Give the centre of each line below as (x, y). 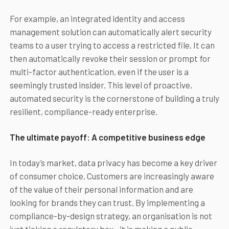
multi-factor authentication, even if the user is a (99, 72)
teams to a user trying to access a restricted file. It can (112, 45)
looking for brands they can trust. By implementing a (107, 203)
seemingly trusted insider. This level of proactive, (101, 85)
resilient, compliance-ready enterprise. (83, 112)
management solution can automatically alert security (110, 32)
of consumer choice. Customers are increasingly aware (112, 176)
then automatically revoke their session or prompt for (110, 59)
